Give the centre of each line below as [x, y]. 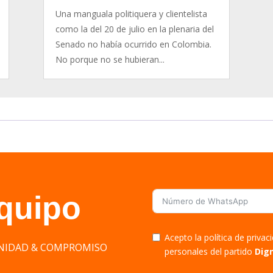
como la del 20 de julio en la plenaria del [135, 29]
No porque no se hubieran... [110, 59]
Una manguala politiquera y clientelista [132, 13]
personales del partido [210, 252]
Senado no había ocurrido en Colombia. [134, 44]
